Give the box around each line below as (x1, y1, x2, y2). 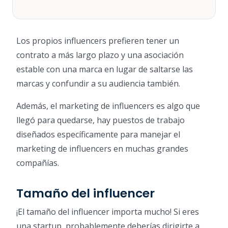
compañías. (16, 157, 59, 168)
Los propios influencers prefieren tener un (16, 35, 179, 46)
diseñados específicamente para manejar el (16, 128, 180, 140)
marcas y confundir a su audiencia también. (16, 77, 180, 89)
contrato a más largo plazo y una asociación (16, 49, 184, 61)
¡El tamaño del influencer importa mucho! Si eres (16, 206, 199, 217)
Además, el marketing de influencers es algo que (16, 100, 200, 111)
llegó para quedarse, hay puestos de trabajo (16, 114, 185, 126)
